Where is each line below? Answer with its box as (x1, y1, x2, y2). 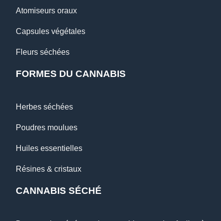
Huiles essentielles (16, 144, 82, 153)
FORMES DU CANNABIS (16, 69, 126, 79)
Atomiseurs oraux (16, 6, 77, 15)
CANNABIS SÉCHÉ (16, 185, 102, 196)
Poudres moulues (16, 123, 77, 132)
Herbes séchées (16, 103, 73, 111)
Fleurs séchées (16, 48, 70, 57)
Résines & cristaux (16, 165, 81, 174)
